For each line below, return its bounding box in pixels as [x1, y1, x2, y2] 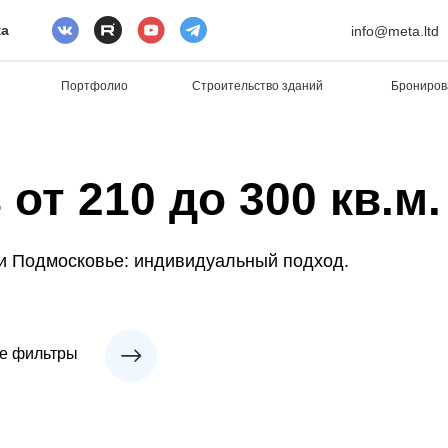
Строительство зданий [192, 78, 323, 93]
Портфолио [61, 78, 128, 93]
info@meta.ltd [351, 23, 439, 39]
